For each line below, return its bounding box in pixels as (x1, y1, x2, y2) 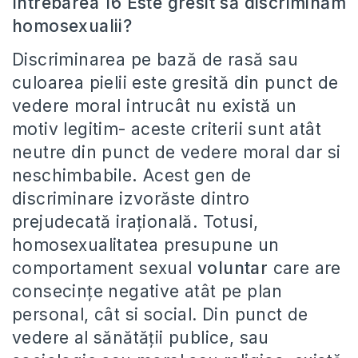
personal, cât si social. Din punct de (12, 304, 308, 324)
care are (272, 258, 341, 278)
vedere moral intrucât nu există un (12, 96, 297, 116)
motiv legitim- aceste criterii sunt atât (12, 119, 321, 139)
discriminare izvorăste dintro (12, 189, 250, 209)
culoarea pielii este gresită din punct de (12, 73, 339, 93)
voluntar (197, 258, 273, 278)
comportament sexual (12, 258, 197, 278)
